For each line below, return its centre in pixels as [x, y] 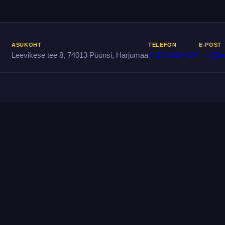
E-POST [210, 60]
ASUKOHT [27, 60]
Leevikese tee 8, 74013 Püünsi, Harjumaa [80, 70]
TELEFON [162, 60]
